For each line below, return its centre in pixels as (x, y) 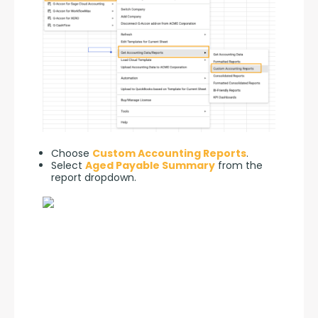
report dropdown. (94, 177)
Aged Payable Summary (150, 165)
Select (68, 165)
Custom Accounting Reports (169, 153)
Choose (72, 153)
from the (239, 165)
